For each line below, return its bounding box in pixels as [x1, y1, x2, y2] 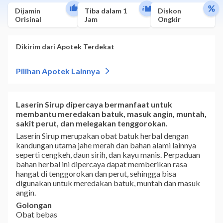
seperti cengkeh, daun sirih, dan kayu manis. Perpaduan [16, 150, 200, 159]
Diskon [157, 6, 181, 15]
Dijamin [15, 6, 40, 15]
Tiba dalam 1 [84, 6, 127, 15]
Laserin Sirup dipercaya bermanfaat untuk [16, 100, 172, 109]
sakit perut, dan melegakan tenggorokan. [16, 118, 168, 128]
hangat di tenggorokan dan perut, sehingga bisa [16, 169, 176, 178]
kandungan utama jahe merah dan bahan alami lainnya [16, 140, 196, 150]
